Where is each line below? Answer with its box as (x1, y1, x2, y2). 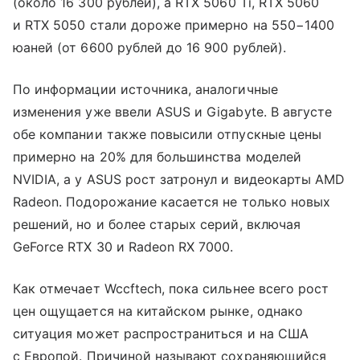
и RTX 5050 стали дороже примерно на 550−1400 (13, 16, 335, 33)
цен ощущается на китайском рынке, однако (13, 302, 303, 319)
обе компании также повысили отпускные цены (13, 125, 322, 142)
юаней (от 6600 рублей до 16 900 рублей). (13, 39, 286, 55)
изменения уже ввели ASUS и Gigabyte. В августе (13, 103, 333, 120)
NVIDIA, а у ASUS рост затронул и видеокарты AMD (13, 170, 346, 187)
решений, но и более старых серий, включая (13, 215, 301, 232)
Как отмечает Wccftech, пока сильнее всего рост (13, 280, 329, 297)
